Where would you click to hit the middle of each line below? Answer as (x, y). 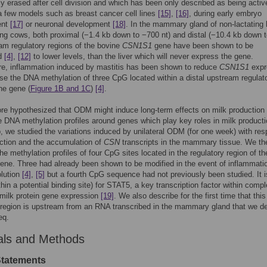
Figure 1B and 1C (60, 89)
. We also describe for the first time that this (190, 196)
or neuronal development (68, 24)
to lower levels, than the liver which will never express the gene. (142, 56)
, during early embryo (225, 13)
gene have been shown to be (203, 46)
